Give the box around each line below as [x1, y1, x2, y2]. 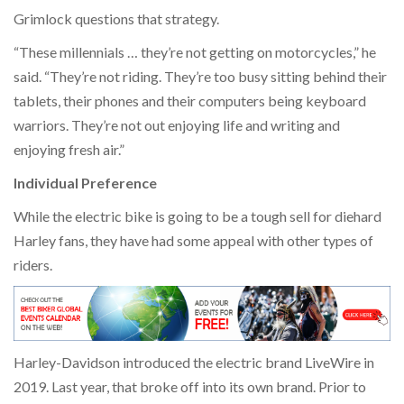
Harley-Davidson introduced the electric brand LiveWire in [14, 353, 374, 371]
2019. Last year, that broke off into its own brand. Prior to [14, 377, 366, 395]
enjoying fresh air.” [14, 140, 124, 158]
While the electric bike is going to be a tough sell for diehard [14, 207, 381, 225]
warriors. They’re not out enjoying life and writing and [14, 115, 340, 133]
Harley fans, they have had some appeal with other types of [14, 231, 373, 249]
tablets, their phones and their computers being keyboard [14, 91, 366, 109]
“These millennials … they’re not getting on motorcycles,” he [14, 42, 376, 60]
